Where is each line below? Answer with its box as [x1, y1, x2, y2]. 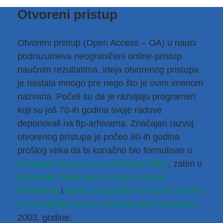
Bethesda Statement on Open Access [17, 172, 166, 182]
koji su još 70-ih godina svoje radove [17, 105, 162, 115]
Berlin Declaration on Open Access [66, 186, 204, 196]
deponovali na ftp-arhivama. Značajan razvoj [17, 118, 194, 128]
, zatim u [168, 159, 202, 169]
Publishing [17, 186, 59, 196]
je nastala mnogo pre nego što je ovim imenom [17, 78, 203, 88]
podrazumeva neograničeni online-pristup [17, 51, 182, 61]
